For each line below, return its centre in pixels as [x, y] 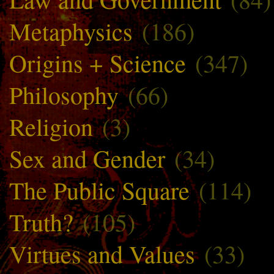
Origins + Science [98, 62]
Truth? [41, 221]
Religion [51, 126]
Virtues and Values [102, 253]
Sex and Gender [87, 158]
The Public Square [99, 190]
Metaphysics [71, 31]
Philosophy [64, 94]
